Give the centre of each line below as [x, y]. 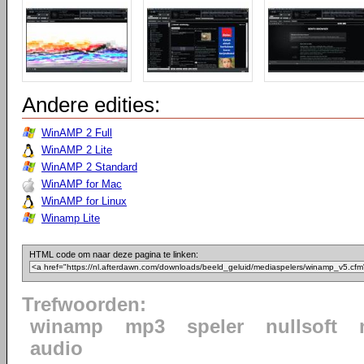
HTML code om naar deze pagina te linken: [114, 254]
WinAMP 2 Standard [89, 167]
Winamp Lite [71, 218]
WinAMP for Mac [82, 184]
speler [215, 327]
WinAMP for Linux [84, 201]
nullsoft [301, 327]
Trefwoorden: [84, 305]
